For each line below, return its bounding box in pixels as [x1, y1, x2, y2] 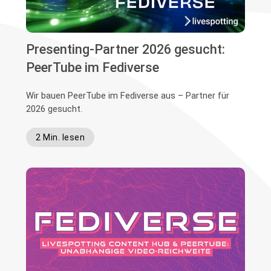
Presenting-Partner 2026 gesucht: [26, 41, 226, 57]
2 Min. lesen [36, 132, 85, 142]
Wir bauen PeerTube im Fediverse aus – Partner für [26, 90, 230, 101]
